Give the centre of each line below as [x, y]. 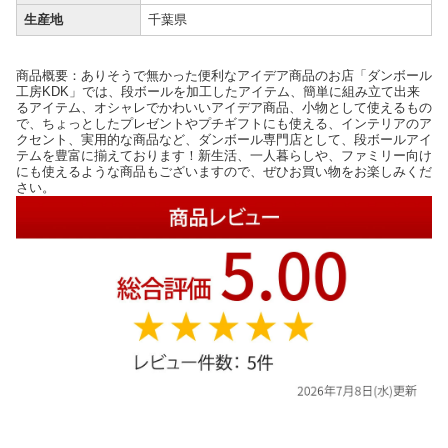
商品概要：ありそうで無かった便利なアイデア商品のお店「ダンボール [224, 76]
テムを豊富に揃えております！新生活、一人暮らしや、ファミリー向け [224, 156]
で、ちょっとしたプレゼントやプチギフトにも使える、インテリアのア [224, 124]
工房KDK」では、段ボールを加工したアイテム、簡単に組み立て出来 [218, 92]
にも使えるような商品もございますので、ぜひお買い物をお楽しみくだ [224, 172]
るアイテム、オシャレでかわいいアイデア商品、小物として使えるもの [224, 108]
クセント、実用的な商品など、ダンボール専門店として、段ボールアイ [224, 140]
